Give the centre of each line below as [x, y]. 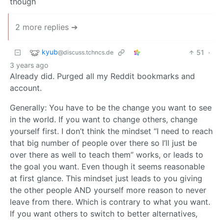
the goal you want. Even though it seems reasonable [107, 166]
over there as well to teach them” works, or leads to [107, 154]
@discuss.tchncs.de [86, 52]
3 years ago [29, 65]
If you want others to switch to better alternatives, [104, 213]
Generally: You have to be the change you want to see [111, 107]
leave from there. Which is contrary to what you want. [110, 202]
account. [26, 88]
